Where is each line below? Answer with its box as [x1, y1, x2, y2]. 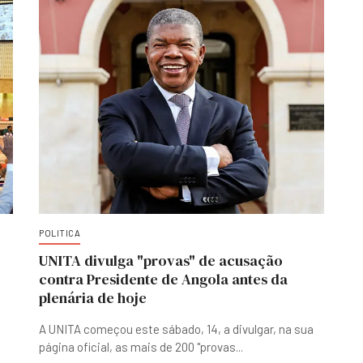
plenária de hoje [39, 288, 147, 308]
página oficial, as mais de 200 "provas [39, 340, 236, 354]
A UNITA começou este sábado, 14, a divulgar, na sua [39, 322, 314, 336]
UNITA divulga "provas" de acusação [39, 250, 283, 271]
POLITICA [39, 228, 80, 238]
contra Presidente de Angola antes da [39, 269, 288, 289]
